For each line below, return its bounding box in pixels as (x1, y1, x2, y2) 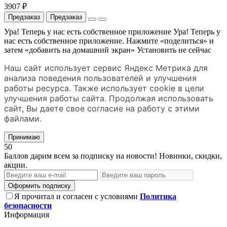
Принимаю (8, 133, 40, 141)
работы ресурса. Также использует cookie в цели (4, 83, 204, 94)
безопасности (4, 201, 52, 210)
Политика (140, 192, 176, 201)
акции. (4, 161, 27, 170)
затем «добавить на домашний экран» (4, 46, 135, 55)
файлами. (4, 113, 42, 124)
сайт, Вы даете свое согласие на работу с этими (4, 103, 200, 114)
